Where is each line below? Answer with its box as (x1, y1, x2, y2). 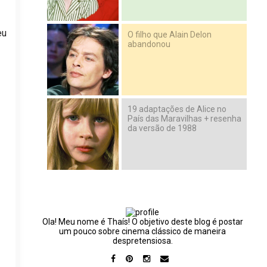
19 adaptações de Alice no (128, 104, 227, 114)
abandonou (128, 39, 171, 49)
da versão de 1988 (128, 123, 197, 133)
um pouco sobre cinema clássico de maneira (59, 226, 226, 236)
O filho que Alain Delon (128, 29, 212, 39)
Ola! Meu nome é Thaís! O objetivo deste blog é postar (42, 216, 243, 226)
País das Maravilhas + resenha (128, 113, 242, 123)
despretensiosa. (112, 235, 173, 246)
